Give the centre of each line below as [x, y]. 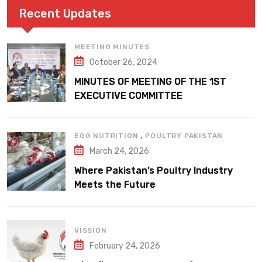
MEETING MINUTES [112, 47]
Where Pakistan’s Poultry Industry [154, 171]
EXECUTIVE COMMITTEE [128, 96]
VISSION [91, 231]
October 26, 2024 [123, 63]
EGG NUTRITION [106, 136]
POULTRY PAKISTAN [184, 136]
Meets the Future [115, 185]
